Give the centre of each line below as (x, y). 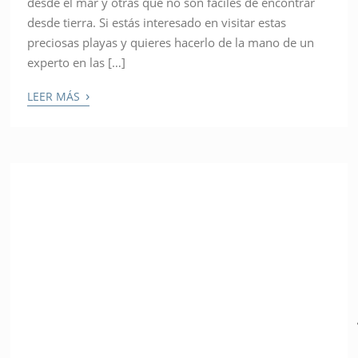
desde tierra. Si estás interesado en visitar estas (157, 23)
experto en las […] (77, 63)
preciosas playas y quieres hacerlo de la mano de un (171, 43)
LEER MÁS (56, 97)
